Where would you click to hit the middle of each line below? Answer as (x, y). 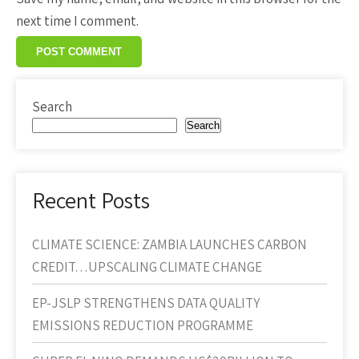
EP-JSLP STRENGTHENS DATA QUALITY (146, 303)
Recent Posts (91, 200)
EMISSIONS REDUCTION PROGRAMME (143, 325)
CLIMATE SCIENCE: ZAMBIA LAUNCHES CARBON (169, 244)
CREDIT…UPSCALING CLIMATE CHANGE (147, 267)
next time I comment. (77, 21)
